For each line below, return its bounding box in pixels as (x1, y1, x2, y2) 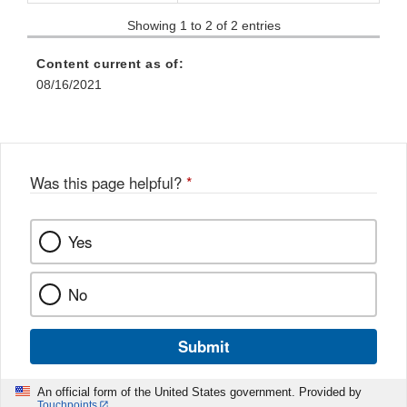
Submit (177, 334, 230, 357)
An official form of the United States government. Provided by (37, 384, 362, 399)
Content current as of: (36, 55, 184, 71)
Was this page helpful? (30, 171, 186, 194)
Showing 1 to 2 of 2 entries (126, 17, 281, 33)
